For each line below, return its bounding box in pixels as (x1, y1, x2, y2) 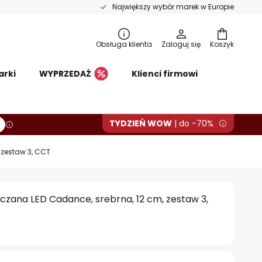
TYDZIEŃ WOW (109, 118, 172, 129)
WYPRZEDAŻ (39, 68, 91, 80)
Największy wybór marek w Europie (112, 2, 234, 12)
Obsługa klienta (96, 39, 152, 49)
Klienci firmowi (132, 68, 198, 80)
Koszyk (210, 39, 234, 49)
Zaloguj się (161, 39, 201, 49)
